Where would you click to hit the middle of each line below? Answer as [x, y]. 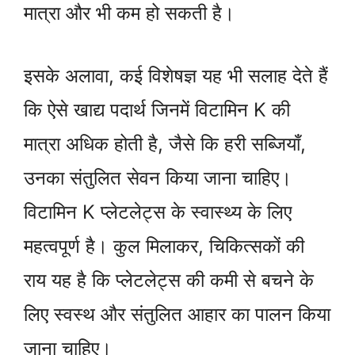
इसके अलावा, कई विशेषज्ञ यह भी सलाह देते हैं [176, 76]
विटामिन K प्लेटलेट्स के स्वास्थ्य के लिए [158, 212]
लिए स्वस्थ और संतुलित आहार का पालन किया [177, 315]
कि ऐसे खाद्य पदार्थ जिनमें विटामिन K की [157, 110]
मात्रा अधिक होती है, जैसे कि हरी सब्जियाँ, [165, 144]
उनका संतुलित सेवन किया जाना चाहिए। [158, 178]
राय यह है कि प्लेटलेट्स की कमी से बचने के [169, 281]
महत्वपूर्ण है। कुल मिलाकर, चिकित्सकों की [164, 246]
